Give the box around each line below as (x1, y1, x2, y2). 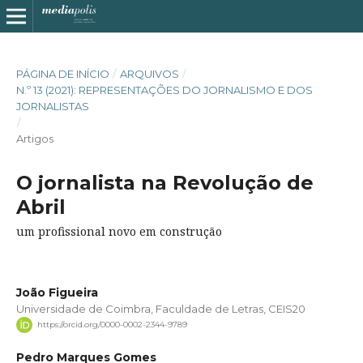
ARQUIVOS (119, 66, 179, 80)
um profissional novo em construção (15, 223, 222, 239)
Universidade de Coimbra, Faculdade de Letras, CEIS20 (15, 301, 305, 315)
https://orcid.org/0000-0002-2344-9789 (36, 319, 187, 331)
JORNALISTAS (15, 99, 89, 113)
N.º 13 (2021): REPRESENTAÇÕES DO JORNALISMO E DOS (15, 83, 313, 96)
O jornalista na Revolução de (15, 170, 314, 194)
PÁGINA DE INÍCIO (15, 66, 109, 80)
